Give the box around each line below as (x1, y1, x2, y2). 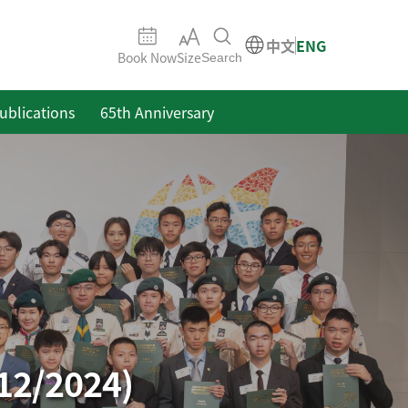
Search (201, 49, 242, 65)
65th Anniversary (99, 101, 214, 123)
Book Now (117, 47, 177, 66)
